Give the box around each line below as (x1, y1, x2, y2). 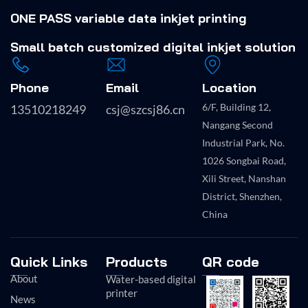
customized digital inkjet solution (84, 39, 296, 56)
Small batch (10, 39, 84, 56)
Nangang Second (201, 119, 273, 131)
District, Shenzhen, (201, 190, 282, 203)
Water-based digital (106, 274, 197, 286)
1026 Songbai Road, (201, 155, 286, 167)
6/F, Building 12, (201, 101, 271, 113)
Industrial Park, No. (201, 137, 285, 149)
